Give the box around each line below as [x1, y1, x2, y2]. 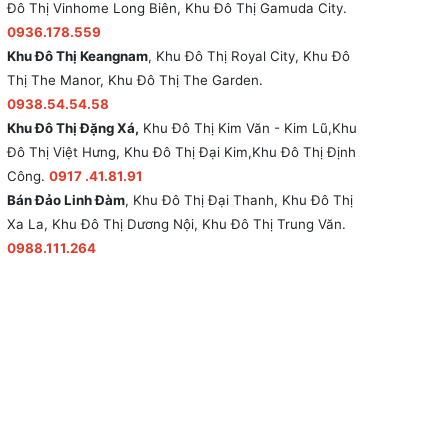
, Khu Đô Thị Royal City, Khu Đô [148, 48, 350, 64]
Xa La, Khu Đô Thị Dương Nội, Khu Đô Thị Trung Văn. [7, 216, 346, 232]
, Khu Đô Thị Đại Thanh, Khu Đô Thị [125, 192, 353, 208]
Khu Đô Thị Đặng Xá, [7, 120, 139, 136]
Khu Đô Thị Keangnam [7, 48, 148, 64]
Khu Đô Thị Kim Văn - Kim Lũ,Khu [139, 120, 357, 136]
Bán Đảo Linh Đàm [7, 192, 125, 208]
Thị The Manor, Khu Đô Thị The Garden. [7, 72, 263, 88]
